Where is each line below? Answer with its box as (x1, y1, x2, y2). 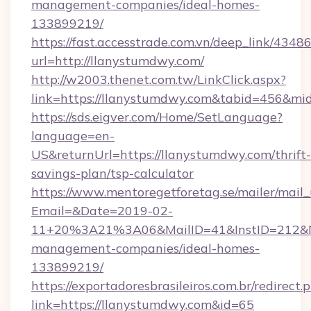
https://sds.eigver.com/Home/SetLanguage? (31, 109, 283, 125)
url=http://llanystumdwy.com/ (31, 53, 204, 69)
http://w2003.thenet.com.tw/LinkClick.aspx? (31, 72, 286, 87)
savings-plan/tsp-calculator (31, 165, 194, 181)
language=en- (31, 128, 115, 144)
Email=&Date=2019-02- (31, 203, 173, 219)
